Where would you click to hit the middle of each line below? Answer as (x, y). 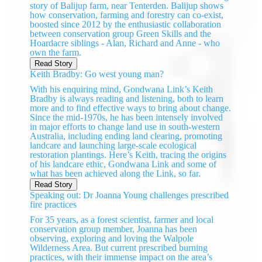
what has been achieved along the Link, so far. (116, 174)
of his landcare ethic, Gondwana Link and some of (123, 164)
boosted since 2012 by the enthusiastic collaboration (126, 25)
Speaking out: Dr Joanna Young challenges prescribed (130, 195)
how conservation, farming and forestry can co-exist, (127, 15)
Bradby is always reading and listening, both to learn (127, 99)
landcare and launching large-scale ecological (113, 146)
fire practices (54, 205)
